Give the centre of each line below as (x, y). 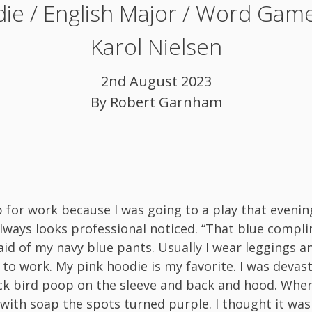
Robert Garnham (166, 102)
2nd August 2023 (156, 81)
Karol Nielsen (156, 46)
